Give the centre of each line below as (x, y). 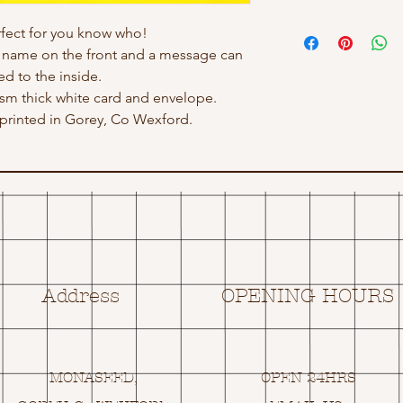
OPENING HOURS (308, 296)
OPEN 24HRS (308, 377)
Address (80, 296)
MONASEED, (93, 377)
